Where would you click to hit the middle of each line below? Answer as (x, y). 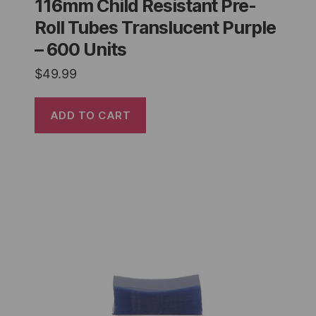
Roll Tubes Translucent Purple (156, 28)
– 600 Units (80, 50)
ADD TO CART (90, 115)
